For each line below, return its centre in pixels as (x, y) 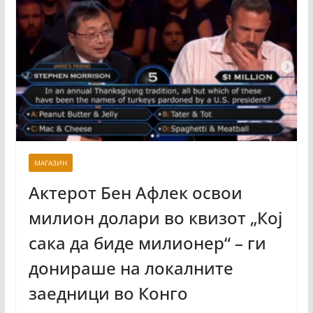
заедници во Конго (108, 293)
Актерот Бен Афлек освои (135, 192)
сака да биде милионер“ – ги (147, 242)
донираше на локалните (131, 268)
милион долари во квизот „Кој (155, 217)
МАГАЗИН (50, 162)
